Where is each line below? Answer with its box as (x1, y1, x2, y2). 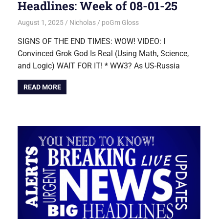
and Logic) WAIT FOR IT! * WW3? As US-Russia (18, 61, 180, 70)
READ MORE (23, 83, 61, 91)
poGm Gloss (101, 18, 139, 26)
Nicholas (69, 18, 96, 26)
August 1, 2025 (18, 18, 64, 26)
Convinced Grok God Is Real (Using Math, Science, (18, 48, 189, 58)
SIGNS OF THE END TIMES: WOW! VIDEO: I (18, 36, 166, 46)
